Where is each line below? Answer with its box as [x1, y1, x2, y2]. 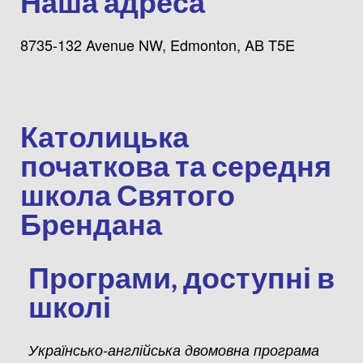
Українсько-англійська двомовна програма [28, 339, 319, 360]
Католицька [20, 117, 189, 154]
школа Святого [20, 176, 235, 212]
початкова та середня [20, 147, 331, 183]
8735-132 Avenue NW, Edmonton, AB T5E [20, 33, 295, 55]
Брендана [20, 205, 162, 241]
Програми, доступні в [28, 258, 335, 295]
